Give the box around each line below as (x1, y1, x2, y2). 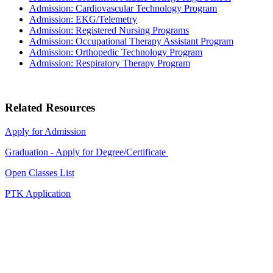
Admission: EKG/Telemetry (29, 14, 137, 25)
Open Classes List (5, 167, 74, 178)
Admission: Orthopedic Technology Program (29, 47, 202, 58)
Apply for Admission (5, 126, 86, 136)
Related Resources (5, 101, 95, 114)
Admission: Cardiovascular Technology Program (29, 3, 217, 14)
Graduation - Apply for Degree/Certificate (5, 146, 168, 157)
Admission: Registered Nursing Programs (29, 25, 189, 36)
